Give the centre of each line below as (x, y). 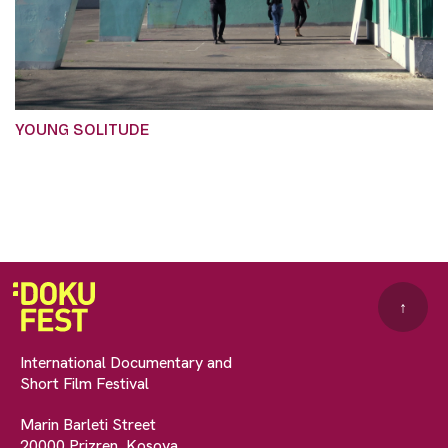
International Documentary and (126, 363)
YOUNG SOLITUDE (82, 130)
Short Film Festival (84, 384)
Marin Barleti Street (88, 425)
